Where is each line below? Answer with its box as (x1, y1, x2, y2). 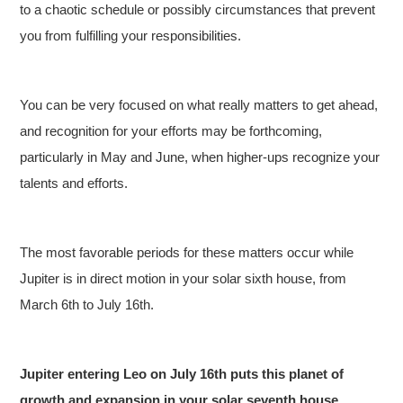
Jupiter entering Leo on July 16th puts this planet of (20, 365, 345, 381)
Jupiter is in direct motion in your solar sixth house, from (20, 270, 347, 286)
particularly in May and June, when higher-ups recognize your (20, 148, 381, 165)
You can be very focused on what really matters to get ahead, (20, 96, 379, 112)
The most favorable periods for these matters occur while (20, 244, 354, 260)
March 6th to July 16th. (20, 296, 155, 312)
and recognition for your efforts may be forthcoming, (20, 122, 323, 139)
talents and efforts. (20, 175, 129, 191)
